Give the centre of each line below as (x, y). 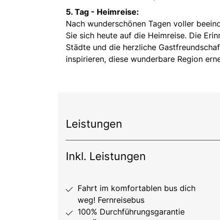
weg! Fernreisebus (111, 200)
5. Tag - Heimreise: (103, 12)
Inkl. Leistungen (106, 156)
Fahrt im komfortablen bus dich (137, 188)
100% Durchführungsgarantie (131, 211)
